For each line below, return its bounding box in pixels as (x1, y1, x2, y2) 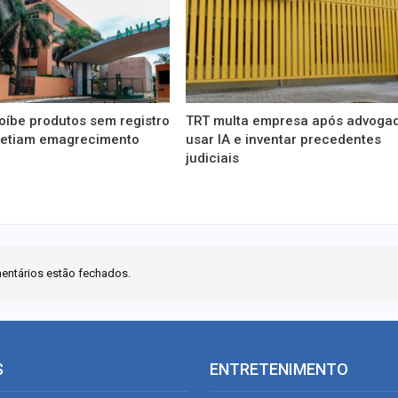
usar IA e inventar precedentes (186, 131, 382, 147)
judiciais (186, 149, 240, 166)
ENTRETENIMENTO (210, 359, 348, 378)
